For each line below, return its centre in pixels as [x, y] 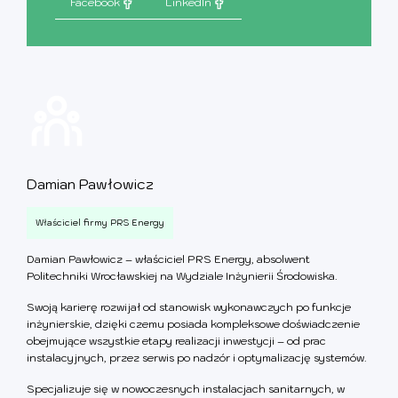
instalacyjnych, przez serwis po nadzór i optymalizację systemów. [197, 357]
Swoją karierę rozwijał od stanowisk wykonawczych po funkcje [189, 306]
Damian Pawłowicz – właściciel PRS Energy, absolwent [168, 259]
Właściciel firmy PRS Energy [100, 222]
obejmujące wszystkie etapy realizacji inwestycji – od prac [176, 340]
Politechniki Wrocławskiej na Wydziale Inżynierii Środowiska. [182, 275]
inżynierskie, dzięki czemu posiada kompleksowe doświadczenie [193, 323]
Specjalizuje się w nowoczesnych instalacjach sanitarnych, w [186, 388]
